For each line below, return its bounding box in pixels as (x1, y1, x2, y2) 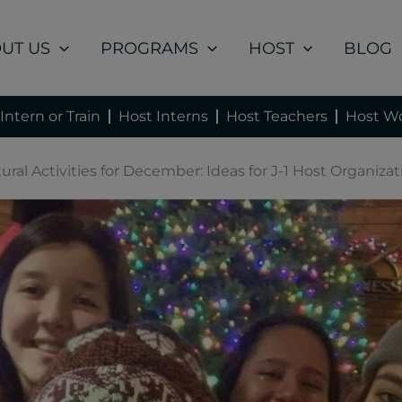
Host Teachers (226, 108, 328, 126)
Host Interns (118, 108, 208, 126)
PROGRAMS (100, 38, 199, 57)
